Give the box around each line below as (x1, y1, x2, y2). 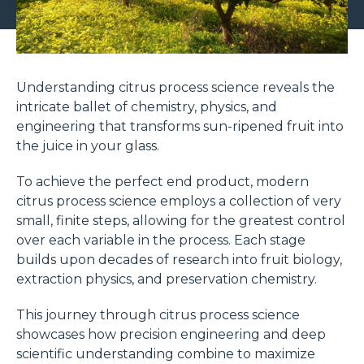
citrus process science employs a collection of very (16, 193, 341, 209)
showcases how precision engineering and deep (16, 326, 326, 342)
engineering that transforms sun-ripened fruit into (16, 118, 344, 134)
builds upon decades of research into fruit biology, (16, 251, 342, 267)
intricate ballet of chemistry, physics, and (16, 98, 277, 115)
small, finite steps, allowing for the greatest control (16, 212, 345, 228)
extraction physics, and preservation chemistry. (16, 271, 317, 287)
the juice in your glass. (16, 137, 159, 154)
